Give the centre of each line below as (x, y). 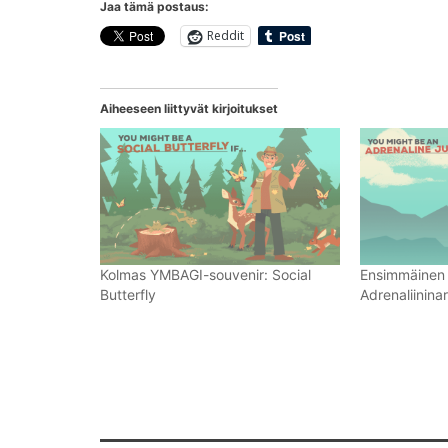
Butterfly (128, 294)
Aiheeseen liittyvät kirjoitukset (189, 108)
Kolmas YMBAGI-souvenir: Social (205, 274)
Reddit (225, 36)
